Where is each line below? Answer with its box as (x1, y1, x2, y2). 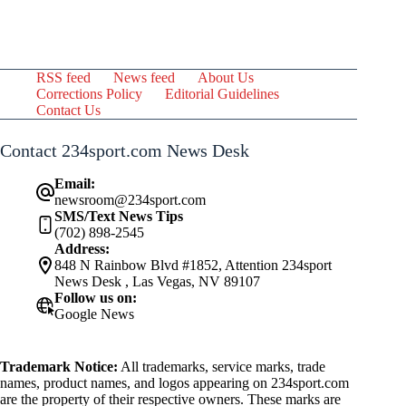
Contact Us (36, 102, 101, 118)
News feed (113, 70, 175, 85)
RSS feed (36, 70, 91, 85)
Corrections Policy (36, 86, 142, 101)
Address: (54, 241, 110, 256)
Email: (54, 176, 95, 191)
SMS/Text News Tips (54, 208, 183, 224)
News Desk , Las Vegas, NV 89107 (54, 274, 260, 289)
